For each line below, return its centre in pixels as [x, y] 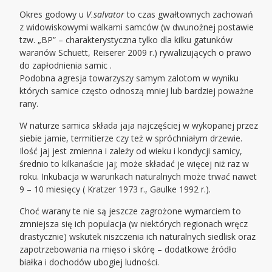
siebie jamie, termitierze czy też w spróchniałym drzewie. [131, 138]
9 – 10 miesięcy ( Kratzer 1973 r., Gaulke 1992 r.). [115, 189]
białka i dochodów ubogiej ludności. [90, 262]
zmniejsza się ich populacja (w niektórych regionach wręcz [134, 224]
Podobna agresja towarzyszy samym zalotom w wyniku [129, 78]
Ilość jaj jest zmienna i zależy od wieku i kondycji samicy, [131, 151]
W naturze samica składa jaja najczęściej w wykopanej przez [139, 126]
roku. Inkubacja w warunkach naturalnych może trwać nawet [138, 177]
